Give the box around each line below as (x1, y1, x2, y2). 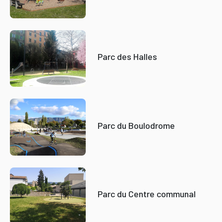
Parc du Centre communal (98, 188, 196, 200)
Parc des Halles (98, 51, 157, 62)
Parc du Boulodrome (98, 119, 175, 131)
